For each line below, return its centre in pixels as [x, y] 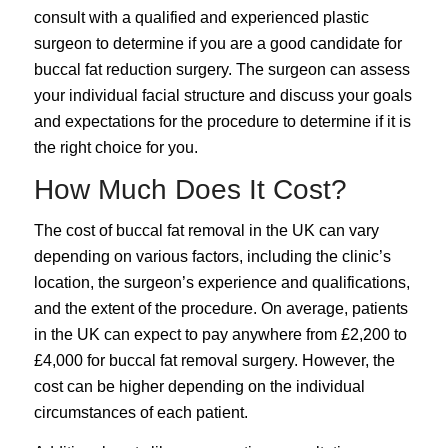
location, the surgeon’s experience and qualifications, [221, 283]
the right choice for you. [115, 148]
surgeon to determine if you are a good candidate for [217, 44]
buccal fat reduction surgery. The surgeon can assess [221, 70]
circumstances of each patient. [140, 413]
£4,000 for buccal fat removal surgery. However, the [214, 361]
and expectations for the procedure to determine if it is [222, 122]
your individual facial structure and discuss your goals [222, 96]
